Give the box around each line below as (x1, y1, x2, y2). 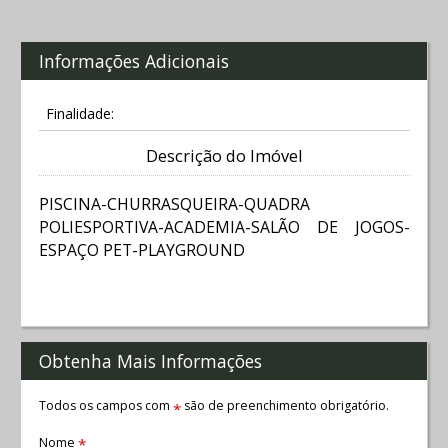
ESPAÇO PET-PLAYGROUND (38, 238, 245, 261)
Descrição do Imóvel (146, 145, 302, 168)
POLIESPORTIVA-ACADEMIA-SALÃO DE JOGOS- (38, 215, 410, 238)
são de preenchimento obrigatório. (180, 397, 389, 415)
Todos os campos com (38, 397, 173, 415)
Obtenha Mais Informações (38, 348, 262, 373)
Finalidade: (45, 104, 114, 124)
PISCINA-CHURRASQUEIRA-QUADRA (38, 192, 310, 215)
